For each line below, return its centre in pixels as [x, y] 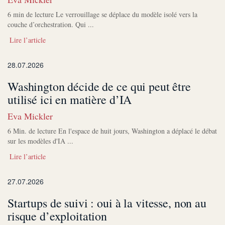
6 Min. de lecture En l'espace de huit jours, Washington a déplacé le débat [112, 131]
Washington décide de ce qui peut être [99, 87]
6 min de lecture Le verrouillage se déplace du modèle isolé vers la [102, 15]
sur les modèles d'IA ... [40, 141]
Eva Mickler [30, 116]
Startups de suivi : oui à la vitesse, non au [107, 203]
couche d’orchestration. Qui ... [51, 25]
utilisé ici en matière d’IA [70, 100]
